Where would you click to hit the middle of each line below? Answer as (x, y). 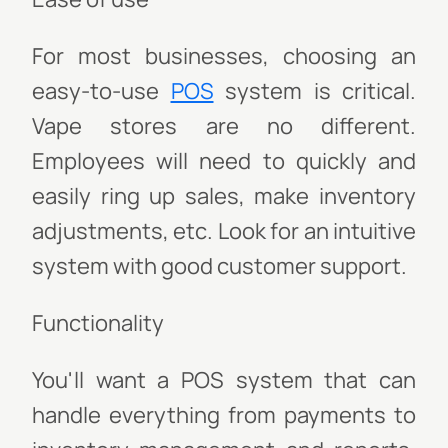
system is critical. (314, 91)
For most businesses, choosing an (224, 56)
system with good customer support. (219, 266)
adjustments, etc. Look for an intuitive (224, 231)
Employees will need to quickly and (224, 161)
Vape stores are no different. (224, 126)
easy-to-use (101, 91)
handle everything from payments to (224, 415)
